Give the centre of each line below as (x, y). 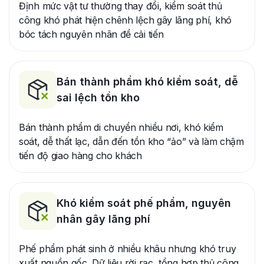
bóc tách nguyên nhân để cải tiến (91, 34)
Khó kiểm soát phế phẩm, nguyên (144, 203)
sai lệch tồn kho (98, 97)
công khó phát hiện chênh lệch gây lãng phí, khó (125, 20)
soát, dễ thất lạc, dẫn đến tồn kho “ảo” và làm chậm (131, 141)
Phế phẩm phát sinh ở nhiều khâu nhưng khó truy (128, 248)
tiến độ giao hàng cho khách (80, 155)
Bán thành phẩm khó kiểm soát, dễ (147, 81)
